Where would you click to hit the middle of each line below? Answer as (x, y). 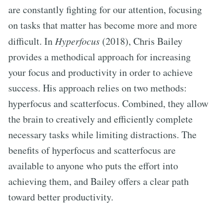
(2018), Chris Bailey (141, 41)
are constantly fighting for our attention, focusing (105, 9)
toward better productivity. (61, 197)
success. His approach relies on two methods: (98, 88)
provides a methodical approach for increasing (100, 56)
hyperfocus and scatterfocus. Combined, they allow (108, 103)
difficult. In (32, 41)
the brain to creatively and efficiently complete (100, 119)
